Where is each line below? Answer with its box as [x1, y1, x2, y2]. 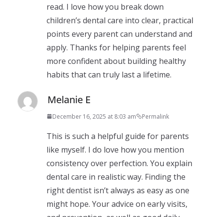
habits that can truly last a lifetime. [46, 69, 171, 80]
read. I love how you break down [46, 1, 164, 12]
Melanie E [47, 93, 91, 106]
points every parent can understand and [46, 28, 192, 39]
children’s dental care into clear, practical [46, 15, 193, 26]
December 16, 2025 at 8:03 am [52, 112, 136, 121]
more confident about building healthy [46, 55, 186, 66]
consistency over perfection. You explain [46, 157, 192, 169]
